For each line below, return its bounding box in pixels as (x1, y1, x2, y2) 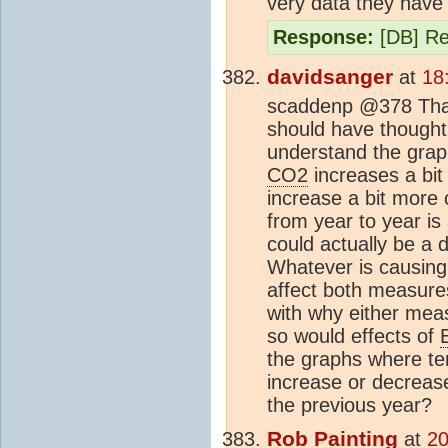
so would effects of (267, 324, 440, 347)
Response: (273, 25, 374, 48)
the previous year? (267, 393, 432, 416)
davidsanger (267, 64, 393, 89)
